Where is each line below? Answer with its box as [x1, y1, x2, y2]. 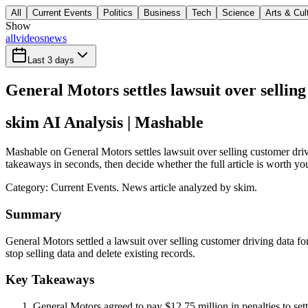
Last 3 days [27, 55, 74, 66]
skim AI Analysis [5, 113, 123, 132]
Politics [103, 8, 133, 19]
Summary [5, 206, 62, 221]
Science [222, 8, 254, 19]
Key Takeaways [5, 272, 94, 287]
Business [144, 8, 181, 19]
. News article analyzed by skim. [116, 181, 257, 194]
